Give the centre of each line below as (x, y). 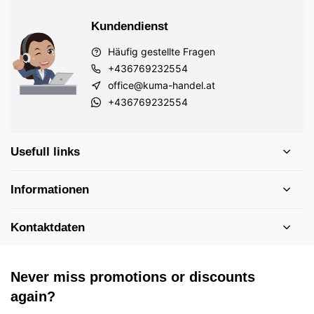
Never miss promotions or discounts (133, 277)
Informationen (50, 190)
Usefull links (45, 152)
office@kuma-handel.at (162, 85)
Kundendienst (130, 26)
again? (33, 296)
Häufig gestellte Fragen (162, 52)
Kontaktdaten (48, 227)
